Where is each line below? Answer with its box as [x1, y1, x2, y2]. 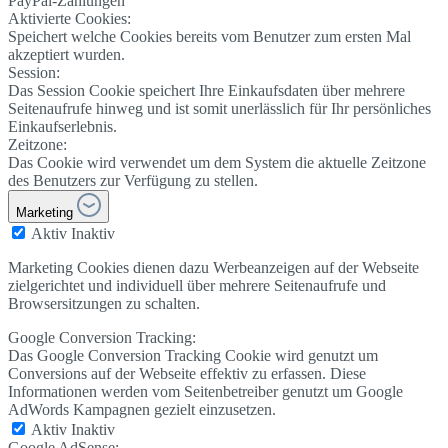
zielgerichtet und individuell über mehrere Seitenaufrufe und [8, 276, 386, 294]
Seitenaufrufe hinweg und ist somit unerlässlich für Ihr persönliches [8, 99, 431, 117]
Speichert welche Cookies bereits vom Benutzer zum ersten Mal [8, 27, 411, 45]
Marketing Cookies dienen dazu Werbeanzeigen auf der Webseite [8, 258, 419, 276]
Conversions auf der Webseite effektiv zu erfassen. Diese [8, 364, 366, 382]
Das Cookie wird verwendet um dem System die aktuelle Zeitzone [8, 153, 426, 171]
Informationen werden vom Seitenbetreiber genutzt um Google [8, 382, 403, 400]
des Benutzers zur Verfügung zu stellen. [8, 171, 258, 189]
